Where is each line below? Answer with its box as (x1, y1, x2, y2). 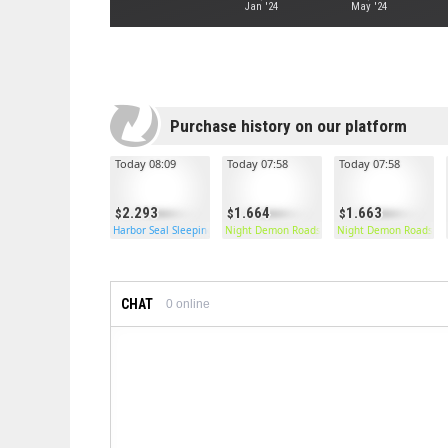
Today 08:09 (115, 156, 176, 171)
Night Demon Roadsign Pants (225, 223, 366, 237)
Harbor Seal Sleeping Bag (113, 223, 235, 237)
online (173, 297, 210, 311)
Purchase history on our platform (170, 116, 407, 136)
